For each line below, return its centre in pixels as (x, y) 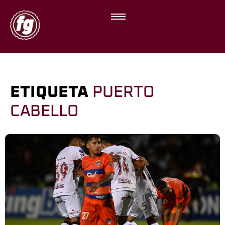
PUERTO (123, 92)
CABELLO (44, 111)
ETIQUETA (51, 92)
